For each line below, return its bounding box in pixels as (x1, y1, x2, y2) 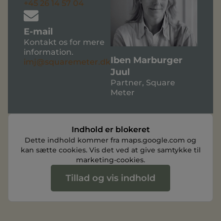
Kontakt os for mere (24, 37, 105, 47)
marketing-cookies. (76, 155, 145, 165)
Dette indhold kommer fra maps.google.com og (25, 136, 196, 145)
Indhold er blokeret (71, 125, 150, 135)
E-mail (24, 26, 53, 37)
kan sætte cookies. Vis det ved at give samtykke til (20, 146, 201, 155)
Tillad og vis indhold (66, 173, 155, 184)
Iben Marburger (110, 55, 183, 66)
